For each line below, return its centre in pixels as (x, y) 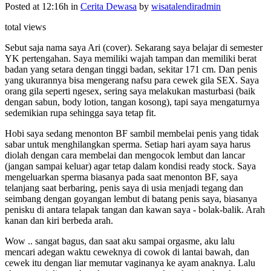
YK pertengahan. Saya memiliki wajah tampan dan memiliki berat (131, 58)
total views (25, 27)
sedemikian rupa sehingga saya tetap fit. (80, 113)
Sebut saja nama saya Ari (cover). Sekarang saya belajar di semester (134, 47)
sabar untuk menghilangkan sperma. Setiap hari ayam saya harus (128, 144)
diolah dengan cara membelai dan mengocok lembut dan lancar (125, 155)
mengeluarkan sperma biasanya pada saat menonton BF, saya (121, 177)
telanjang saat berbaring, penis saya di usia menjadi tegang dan (124, 188)
